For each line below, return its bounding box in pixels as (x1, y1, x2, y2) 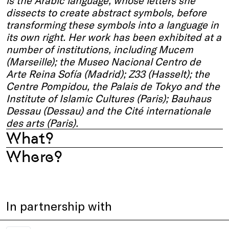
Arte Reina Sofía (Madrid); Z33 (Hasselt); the (6, 67, 210, 80)
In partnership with (6, 198, 112, 213)
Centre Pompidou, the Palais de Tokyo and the (6, 80, 220, 92)
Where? (6, 147, 62, 166)
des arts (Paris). (6, 117, 81, 129)
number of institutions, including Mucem (6, 43, 193, 55)
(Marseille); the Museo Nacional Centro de (6, 55, 201, 67)
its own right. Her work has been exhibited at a (6, 31, 221, 43)
